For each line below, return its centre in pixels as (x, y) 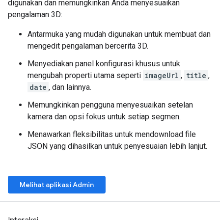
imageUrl (162, 75)
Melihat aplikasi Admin (57, 185)
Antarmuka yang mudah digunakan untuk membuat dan (119, 34)
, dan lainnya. (70, 87)
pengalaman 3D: (35, 14)
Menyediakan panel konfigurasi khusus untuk (104, 64)
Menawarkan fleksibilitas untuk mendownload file (112, 134)
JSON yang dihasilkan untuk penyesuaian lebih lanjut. (117, 146)
